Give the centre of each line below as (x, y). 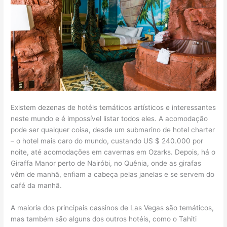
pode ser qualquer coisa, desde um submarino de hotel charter (113, 129)
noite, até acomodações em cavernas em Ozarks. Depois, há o (113, 152)
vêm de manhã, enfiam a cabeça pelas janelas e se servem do (113, 174)
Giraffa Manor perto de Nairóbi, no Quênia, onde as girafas (106, 163)
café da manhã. (36, 185)
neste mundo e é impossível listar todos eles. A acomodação (109, 118)
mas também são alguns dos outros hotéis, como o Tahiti (104, 219)
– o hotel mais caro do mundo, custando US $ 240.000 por (107, 141)
